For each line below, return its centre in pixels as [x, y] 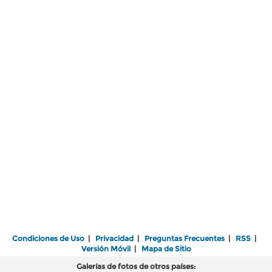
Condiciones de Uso [48, 238]
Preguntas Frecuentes [185, 238]
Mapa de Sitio [166, 248]
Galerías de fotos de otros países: [136, 266]
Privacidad [114, 238]
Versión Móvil [106, 248]
